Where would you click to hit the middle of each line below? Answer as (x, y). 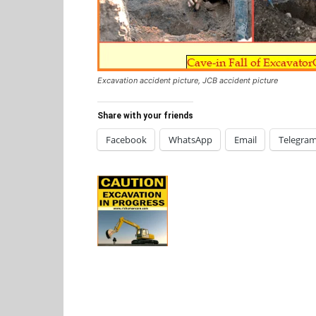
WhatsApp (190, 140)
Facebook (126, 140)
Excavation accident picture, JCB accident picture (188, 80)
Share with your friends (145, 116)
